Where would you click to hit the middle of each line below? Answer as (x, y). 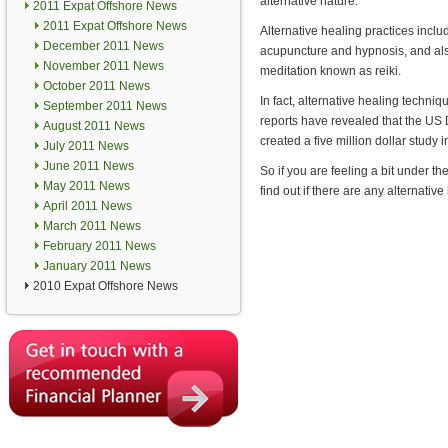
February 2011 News (99, 246)
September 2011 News (105, 106)
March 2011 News (92, 226)
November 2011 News (103, 66)
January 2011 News (97, 266)
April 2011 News (87, 206)
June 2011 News (88, 166)
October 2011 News (96, 86)
